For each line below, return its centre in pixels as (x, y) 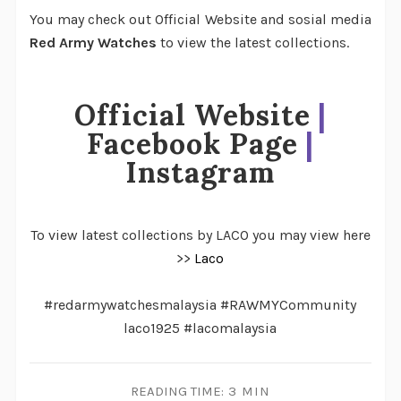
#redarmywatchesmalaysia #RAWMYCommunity (200, 304)
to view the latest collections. (254, 42)
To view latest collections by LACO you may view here (200, 235)
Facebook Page (193, 143)
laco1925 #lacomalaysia (200, 328)
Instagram (200, 172)
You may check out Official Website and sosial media (200, 19)
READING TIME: (177, 391)
